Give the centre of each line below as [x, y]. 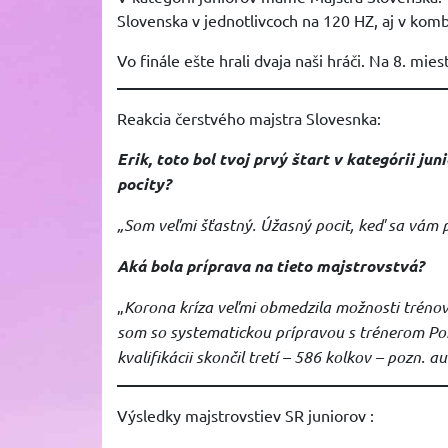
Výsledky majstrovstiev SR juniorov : [245, 415]
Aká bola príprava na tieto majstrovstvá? [270, 265]
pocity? [144, 183]
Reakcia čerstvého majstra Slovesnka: [249, 118]
